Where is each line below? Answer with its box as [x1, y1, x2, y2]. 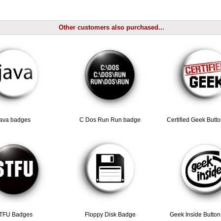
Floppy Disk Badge [84, 211, 136, 218]
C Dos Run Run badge [79, 116, 141, 124]
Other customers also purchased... [59, 24, 165, 32]
